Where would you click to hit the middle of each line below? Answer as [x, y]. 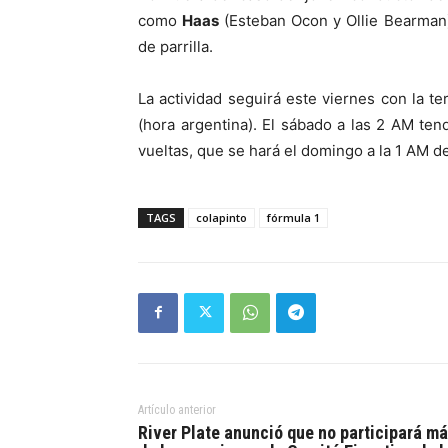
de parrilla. [175, 46]
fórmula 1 [293, 217]
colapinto [221, 217]
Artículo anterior [177, 409]
